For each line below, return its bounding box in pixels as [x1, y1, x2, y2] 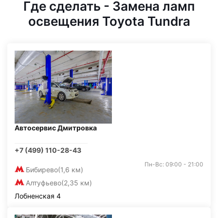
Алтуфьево [26, 179, 61, 187]
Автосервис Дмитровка [15, 124, 97, 132]
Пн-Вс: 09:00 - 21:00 [145, 161, 203, 168]
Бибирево [26, 165, 58, 174]
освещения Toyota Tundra [28, 14, 190, 29]
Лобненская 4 [15, 192, 61, 200]
